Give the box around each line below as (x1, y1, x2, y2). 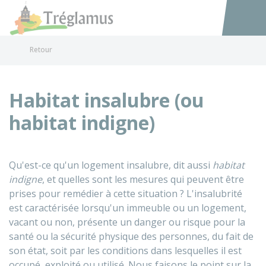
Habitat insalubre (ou (9, 87, 204, 113)
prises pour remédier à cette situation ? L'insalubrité (9, 187, 242, 200)
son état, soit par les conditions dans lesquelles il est (9, 244, 242, 257)
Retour (30, 45, 52, 55)
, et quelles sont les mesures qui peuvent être (42, 173, 244, 186)
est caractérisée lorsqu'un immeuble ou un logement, (9, 201, 246, 214)
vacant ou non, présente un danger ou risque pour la (9, 216, 245, 229)
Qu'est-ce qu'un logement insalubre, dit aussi (9, 159, 213, 172)
